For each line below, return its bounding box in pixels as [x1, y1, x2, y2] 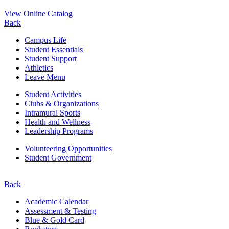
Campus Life [25, 35, 66, 44]
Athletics [25, 63, 53, 72]
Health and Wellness [25, 117, 90, 126]
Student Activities [25, 89, 81, 99]
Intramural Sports [25, 108, 80, 117]
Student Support [25, 54, 77, 63]
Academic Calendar [25, 197, 88, 206]
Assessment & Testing [25, 206, 96, 215]
